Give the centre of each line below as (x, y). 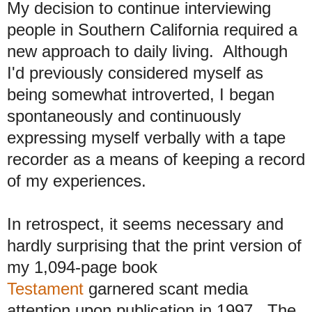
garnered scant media (166, 288)
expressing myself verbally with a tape (146, 137)
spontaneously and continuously (124, 116)
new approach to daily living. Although (147, 51)
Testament (45, 288)
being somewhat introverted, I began (141, 94)
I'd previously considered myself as (135, 72)
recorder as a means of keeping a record (156, 159)
